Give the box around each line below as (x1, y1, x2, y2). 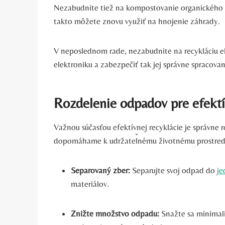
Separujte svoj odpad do (130, 165, 217, 175)
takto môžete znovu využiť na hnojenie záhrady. (54, 16, 220, 26)
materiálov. (71, 178, 109, 189)
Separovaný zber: (71, 165, 130, 175)
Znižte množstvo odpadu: (71, 208, 159, 218)
